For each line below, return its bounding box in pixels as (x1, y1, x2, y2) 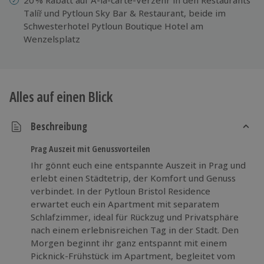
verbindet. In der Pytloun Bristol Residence (31, 184, 210, 197)
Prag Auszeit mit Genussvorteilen (31, 142, 150, 154)
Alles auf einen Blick (9, 86, 113, 106)
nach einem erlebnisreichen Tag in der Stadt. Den (31, 223, 239, 236)
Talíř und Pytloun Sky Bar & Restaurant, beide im (24, 6, 226, 19)
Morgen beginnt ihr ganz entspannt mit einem (31, 236, 227, 249)
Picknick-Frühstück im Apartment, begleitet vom (31, 249, 235, 262)
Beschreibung (31, 120, 87, 134)
